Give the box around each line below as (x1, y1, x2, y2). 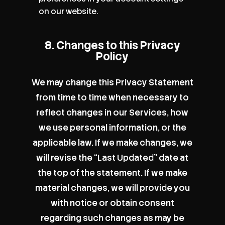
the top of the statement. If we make (37, 167, 187, 178)
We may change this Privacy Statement (31, 76, 193, 88)
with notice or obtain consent (50, 197, 174, 208)
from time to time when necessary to (36, 91, 189, 103)
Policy (96, 49, 129, 64)
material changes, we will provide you (35, 182, 190, 193)
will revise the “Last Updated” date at (36, 152, 189, 163)
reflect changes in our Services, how (36, 106, 189, 118)
